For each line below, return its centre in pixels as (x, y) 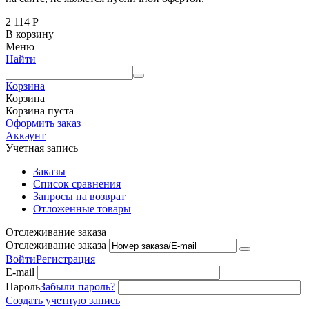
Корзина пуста (40, 110)
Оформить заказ (43, 123)
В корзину (30, 34)
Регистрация (66, 259)
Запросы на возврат (79, 196)
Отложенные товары (82, 208)
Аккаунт (26, 135)
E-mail (20, 272)
